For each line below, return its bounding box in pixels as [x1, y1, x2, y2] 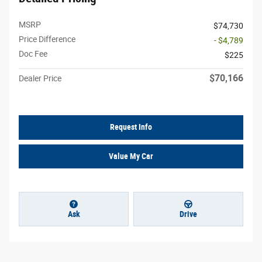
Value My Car [109, 151, 153, 161]
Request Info [110, 122, 152, 132]
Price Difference [19, 35, 75, 44]
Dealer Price [19, 74, 61, 84]
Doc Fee [19, 49, 47, 59]
